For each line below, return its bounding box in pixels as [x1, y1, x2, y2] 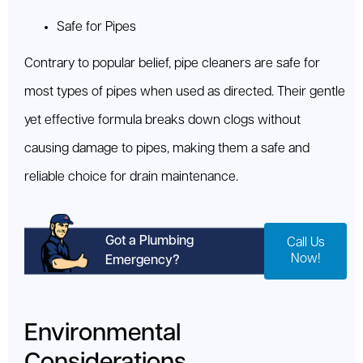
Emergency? [105, 254, 180, 268]
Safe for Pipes [57, 20, 136, 35]
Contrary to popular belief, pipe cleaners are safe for [24, 57, 320, 71]
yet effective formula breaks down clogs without [24, 113, 301, 128]
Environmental [24, 321, 181, 347]
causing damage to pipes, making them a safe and [24, 142, 310, 156]
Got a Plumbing [105, 234, 194, 249]
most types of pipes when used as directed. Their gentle [24, 85, 345, 100]
